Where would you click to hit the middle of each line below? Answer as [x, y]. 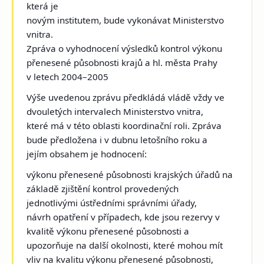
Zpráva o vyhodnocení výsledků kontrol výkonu [125, 48]
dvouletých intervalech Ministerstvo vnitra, [115, 112]
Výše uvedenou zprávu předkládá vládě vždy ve [126, 98]
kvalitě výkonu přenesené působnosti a [108, 231]
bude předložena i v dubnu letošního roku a [117, 140]
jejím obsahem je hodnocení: [87, 154]
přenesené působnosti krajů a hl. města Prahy [122, 62]
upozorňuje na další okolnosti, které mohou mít [125, 245]
